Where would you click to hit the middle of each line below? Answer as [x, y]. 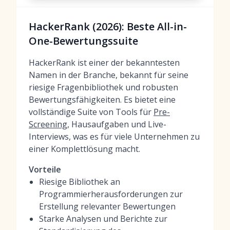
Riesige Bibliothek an [80, 182]
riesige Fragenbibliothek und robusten [103, 87]
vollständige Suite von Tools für [91, 112]
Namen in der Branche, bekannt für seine [109, 75]
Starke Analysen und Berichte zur [103, 219]
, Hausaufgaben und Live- [117, 124]
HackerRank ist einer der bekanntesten [104, 63]
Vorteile [45, 169]
